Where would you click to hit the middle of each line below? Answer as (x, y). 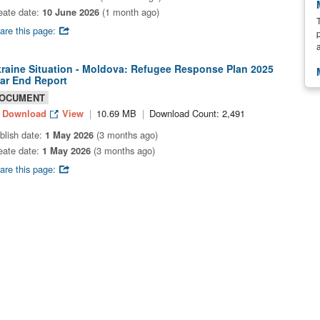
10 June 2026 (71, 12)
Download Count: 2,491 (197, 113)
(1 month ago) (129, 12)
